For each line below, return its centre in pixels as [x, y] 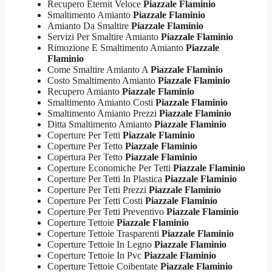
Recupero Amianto [85, 91]
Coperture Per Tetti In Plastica [106, 178]
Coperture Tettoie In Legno [101, 244]
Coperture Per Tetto [86, 146]
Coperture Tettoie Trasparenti [104, 233]
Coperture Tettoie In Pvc [96, 255]
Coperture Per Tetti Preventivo [107, 211]
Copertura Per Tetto [86, 157]
